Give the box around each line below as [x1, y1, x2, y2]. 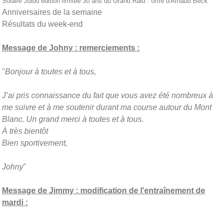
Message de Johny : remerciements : [2, 43, 140, 52]
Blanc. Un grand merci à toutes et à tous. [2, 114, 144, 123]
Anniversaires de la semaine [2, 7, 102, 16]
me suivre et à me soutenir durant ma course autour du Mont [2, 103, 212, 111]
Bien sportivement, [2, 138, 67, 147]
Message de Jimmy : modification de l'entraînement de [2, 186, 205, 195]
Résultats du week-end [2, 19, 83, 28]
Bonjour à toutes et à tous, [5, 67, 96, 76]
